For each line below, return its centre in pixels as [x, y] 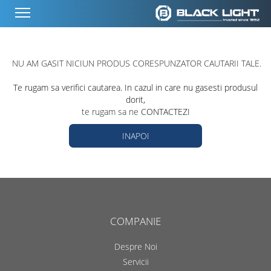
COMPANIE [135, 221]
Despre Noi [135, 247]
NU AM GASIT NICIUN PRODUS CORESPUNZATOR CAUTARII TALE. [137, 63]
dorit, [135, 100]
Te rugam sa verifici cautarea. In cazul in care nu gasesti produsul [135, 87]
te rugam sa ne [111, 112]
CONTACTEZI [165, 112]
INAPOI [135, 136]
